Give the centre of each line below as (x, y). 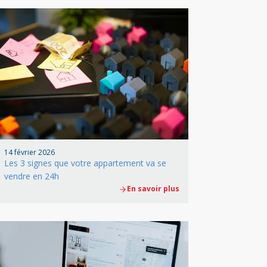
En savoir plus (153, 188)
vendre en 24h (32, 176)
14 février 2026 (30, 152)
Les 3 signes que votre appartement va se (85, 163)
